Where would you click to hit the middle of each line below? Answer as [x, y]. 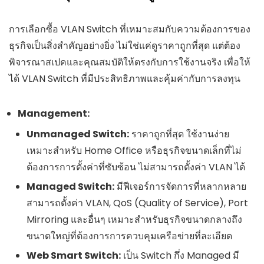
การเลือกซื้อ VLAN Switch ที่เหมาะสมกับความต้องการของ [130, 29]
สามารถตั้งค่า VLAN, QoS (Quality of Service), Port [137, 203]
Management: [54, 114]
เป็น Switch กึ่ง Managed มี [180, 256]
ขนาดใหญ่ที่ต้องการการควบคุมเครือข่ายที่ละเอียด [129, 236]
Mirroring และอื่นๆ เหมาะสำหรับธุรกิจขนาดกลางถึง [134, 220]
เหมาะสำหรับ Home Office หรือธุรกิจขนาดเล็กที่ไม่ [134, 151]
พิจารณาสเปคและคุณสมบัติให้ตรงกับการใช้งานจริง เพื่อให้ [130, 62]
